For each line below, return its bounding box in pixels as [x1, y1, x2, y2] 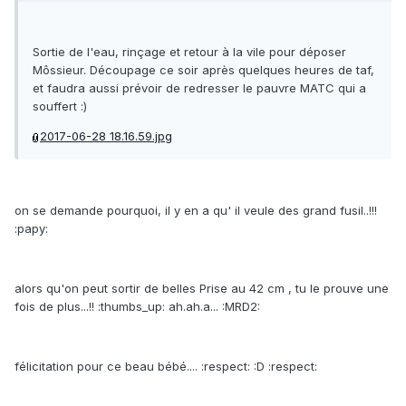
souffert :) [33, 99, 87, 114]
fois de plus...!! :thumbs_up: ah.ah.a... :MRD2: [14, 299, 260, 314]
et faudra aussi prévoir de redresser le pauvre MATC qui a [33, 81, 366, 96]
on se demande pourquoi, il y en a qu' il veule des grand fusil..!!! [14, 203, 377, 218]
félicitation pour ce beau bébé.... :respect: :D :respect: [14, 359, 317, 374]
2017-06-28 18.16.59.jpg [40, 129, 172, 144]
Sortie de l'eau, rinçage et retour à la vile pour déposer [33, 44, 346, 60]
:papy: [14, 221, 48, 237]
